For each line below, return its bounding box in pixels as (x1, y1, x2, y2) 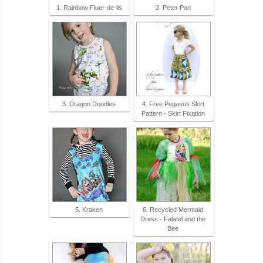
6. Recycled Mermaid (143, 205, 203, 213)
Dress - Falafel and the (140, 215, 205, 222)
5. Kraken (75, 205, 103, 213)
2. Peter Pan (155, 4, 191, 11)
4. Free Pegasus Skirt (141, 100, 204, 107)
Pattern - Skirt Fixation (141, 109, 205, 117)
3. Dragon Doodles (62, 100, 116, 107)
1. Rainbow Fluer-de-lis (56, 4, 122, 11)
